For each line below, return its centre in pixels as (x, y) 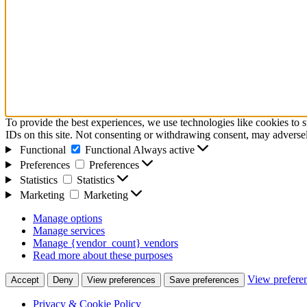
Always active (165, 149)
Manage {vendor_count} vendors (106, 243)
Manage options (67, 218)
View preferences (121, 280)
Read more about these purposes (103, 255)
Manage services (69, 230)
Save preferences (204, 280)
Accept (25, 280)
